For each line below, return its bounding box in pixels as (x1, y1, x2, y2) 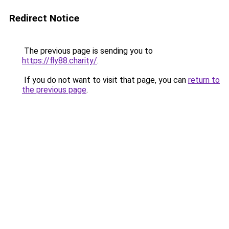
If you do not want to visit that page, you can (22, 75, 188, 85)
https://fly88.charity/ (22, 56, 97, 65)
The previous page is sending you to (22, 46, 153, 56)
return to (188, 75, 220, 85)
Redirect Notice (9, 12, 79, 24)
